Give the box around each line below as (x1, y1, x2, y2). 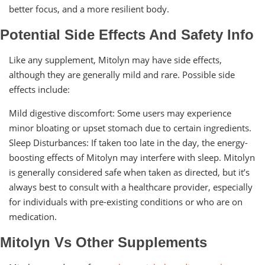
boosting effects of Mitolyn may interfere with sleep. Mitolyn (9, 151, 255, 163)
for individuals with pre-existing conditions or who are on (9, 195, 243, 208)
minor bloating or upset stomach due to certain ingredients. (9, 121, 251, 134)
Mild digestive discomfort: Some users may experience (9, 106, 231, 119)
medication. (9, 210, 57, 222)
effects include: (9, 83, 70, 95)
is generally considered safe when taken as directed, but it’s (9, 166, 250, 178)
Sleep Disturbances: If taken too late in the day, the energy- (9, 136, 248, 148)
